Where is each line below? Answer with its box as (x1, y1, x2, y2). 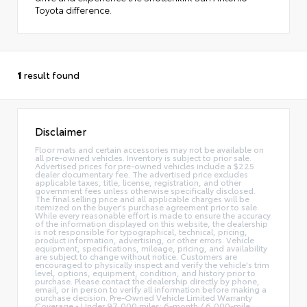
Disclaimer (35, 123, 86, 138)
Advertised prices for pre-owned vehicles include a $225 (35, 159, 254, 171)
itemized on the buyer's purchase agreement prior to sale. (35, 200, 259, 212)
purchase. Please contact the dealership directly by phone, (35, 274, 260, 286)
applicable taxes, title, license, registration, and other (35, 175, 241, 188)
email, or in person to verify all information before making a (35, 282, 267, 295)
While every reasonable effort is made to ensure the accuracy (35, 208, 271, 221)
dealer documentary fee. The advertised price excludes (35, 167, 248, 180)
